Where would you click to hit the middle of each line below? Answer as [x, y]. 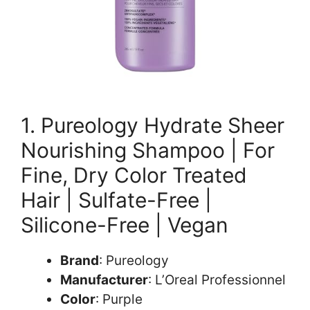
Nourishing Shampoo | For [148, 150]
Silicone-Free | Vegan [125, 225]
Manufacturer [104, 280]
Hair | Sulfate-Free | [116, 200]
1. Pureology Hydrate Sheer [153, 125]
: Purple [119, 299]
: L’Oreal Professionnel [217, 280]
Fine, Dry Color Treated [134, 175]
